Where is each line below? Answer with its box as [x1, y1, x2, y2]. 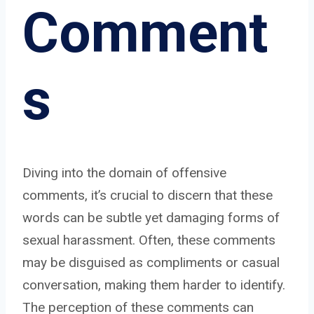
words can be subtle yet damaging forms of [22, 209, 280, 226]
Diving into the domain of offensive [22, 164, 226, 181]
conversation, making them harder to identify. [22, 276, 285, 293]
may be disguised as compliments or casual [22, 254, 280, 271]
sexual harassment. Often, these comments [22, 231, 275, 248]
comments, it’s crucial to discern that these [22, 186, 273, 203]
